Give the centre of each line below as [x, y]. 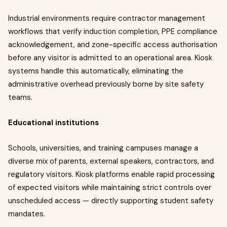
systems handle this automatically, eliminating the [96, 71]
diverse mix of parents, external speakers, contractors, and [111, 161]
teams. [20, 97]
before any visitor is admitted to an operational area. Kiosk [110, 58]
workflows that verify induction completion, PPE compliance [113, 31]
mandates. [27, 214]
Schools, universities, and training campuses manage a [103, 148]
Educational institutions [53, 123]
